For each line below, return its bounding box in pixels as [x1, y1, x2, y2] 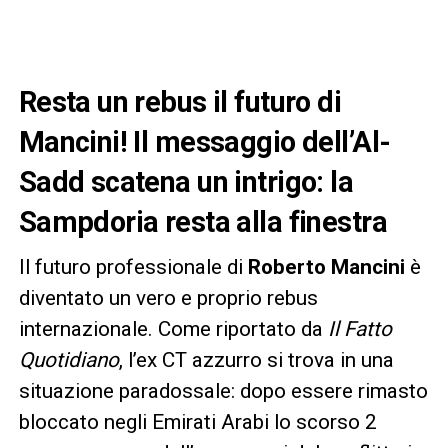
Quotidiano [18, 347, 119, 372]
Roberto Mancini [247, 254, 405, 279]
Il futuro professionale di [18, 254, 248, 279]
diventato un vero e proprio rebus [18, 285, 318, 310]
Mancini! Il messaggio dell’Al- [18, 124, 391, 159]
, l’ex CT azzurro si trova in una [118, 347, 394, 372]
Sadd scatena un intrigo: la [18, 164, 354, 199]
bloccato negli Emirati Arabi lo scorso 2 [18, 409, 377, 434]
